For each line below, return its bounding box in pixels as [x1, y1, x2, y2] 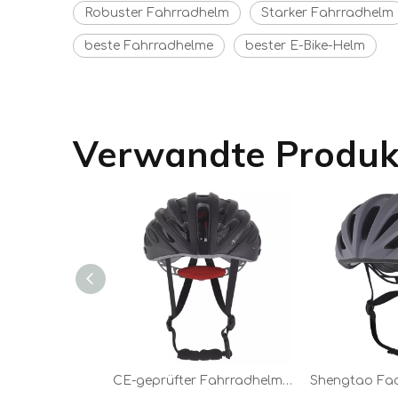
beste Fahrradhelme [84, 39, 213, 52]
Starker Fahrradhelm [261, 6, 394, 20]
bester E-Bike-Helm [245, 39, 365, 52]
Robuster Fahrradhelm [84, 6, 229, 20]
